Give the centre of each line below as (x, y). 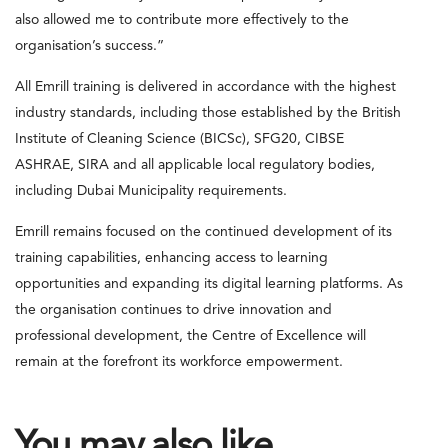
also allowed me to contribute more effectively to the (182, 19)
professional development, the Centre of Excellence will (190, 335)
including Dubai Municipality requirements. (151, 190)
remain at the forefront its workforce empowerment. (179, 361)
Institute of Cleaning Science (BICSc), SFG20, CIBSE (179, 138)
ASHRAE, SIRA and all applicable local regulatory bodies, (195, 164)
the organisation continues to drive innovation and (173, 309)
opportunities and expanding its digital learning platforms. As (209, 283)
